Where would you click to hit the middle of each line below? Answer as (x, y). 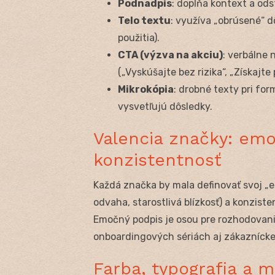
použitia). (139, 37)
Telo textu (144, 20)
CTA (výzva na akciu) (170, 55)
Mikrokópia (146, 89)
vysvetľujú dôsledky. (165, 106)
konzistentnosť (157, 160)
